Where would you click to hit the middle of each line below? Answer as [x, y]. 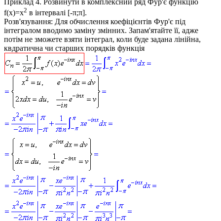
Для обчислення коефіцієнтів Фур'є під [119, 22]
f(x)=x [14, 13]
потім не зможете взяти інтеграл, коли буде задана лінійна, [102, 39]
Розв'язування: [28, 22]
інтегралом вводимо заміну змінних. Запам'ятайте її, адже [101, 31]
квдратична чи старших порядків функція [74, 48]
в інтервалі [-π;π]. [57, 13]
